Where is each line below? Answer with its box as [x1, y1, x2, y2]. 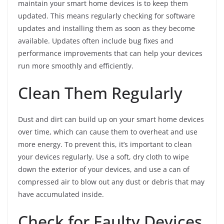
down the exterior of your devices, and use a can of [18, 164, 189, 174]
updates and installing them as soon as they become [18, 23, 195, 33]
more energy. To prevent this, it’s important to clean [18, 139, 192, 149]
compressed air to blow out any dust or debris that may [18, 177, 204, 187]
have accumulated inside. [18, 189, 104, 199]
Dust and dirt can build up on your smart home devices [18, 114, 204, 124]
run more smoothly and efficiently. [18, 61, 133, 71]
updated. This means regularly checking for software [18, 11, 195, 21]
